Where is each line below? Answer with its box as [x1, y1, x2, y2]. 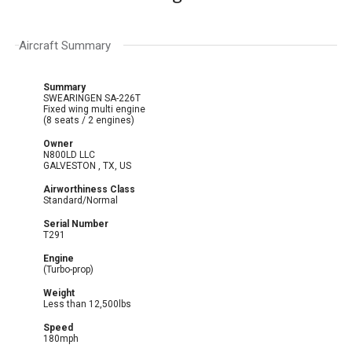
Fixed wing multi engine [43, 103, 148, 115]
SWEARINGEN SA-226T [43, 92, 141, 104]
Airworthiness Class [43, 183, 136, 195]
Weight [43, 287, 75, 299]
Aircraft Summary [19, 38, 112, 53]
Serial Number [43, 218, 109, 229]
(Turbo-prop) [43, 263, 94, 275]
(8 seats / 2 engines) [43, 114, 135, 126]
